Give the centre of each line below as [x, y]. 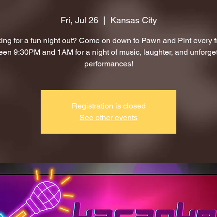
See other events [108, 117]
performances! [108, 64]
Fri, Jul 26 [79, 20]
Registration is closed [108, 106]
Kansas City [133, 20]
